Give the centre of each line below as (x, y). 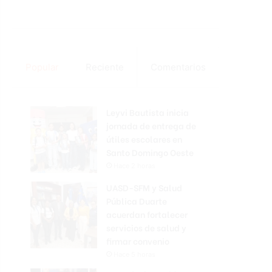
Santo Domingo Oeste (150, 152)
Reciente (104, 67)
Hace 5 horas (134, 254)
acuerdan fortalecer (147, 214)
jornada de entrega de (151, 125)
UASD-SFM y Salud (144, 187)
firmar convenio (138, 241)
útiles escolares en (144, 139)
